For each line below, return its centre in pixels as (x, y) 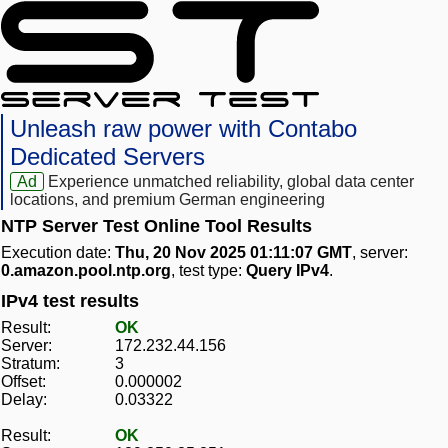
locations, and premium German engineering (167, 200)
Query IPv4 (287, 271)
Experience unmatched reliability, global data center (231, 182)
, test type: (208, 271)
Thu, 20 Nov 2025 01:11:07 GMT (233, 253)
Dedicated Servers (107, 157)
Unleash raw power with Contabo (183, 129)
